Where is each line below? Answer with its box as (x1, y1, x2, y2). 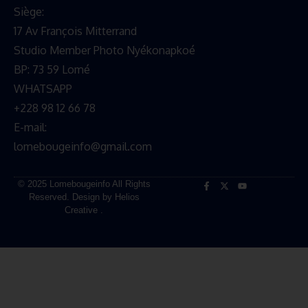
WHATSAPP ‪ (14, 82, 75, 96)
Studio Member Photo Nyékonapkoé (14, 43, 195, 58)
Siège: (14, 5, 44, 19)
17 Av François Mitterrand (14, 24, 137, 38)
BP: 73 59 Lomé (14, 63, 90, 77)
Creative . (65, 205, 103, 216)
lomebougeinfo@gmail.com (14, 140, 152, 154)
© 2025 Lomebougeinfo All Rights (17, 179, 151, 190)
